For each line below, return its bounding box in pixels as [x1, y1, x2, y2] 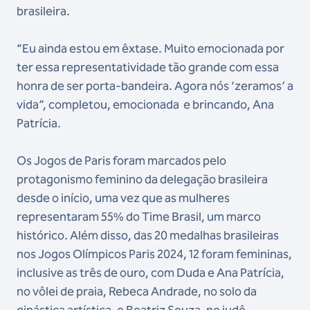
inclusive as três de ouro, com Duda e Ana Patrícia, [17, 264, 284, 280]
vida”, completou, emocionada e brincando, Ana [17, 96, 274, 112]
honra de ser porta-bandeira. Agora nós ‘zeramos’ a [17, 77, 293, 93]
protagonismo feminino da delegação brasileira [17, 171, 268, 187]
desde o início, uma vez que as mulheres [17, 190, 230, 206]
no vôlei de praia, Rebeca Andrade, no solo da [17, 283, 257, 299]
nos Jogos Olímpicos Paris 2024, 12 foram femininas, [17, 246, 292, 262]
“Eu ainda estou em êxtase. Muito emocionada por [17, 40, 284, 56]
